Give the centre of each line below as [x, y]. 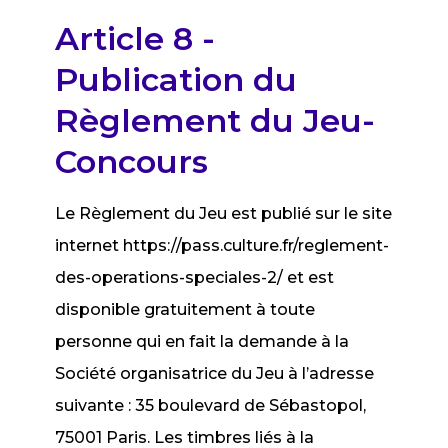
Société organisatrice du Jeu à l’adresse [215, 373]
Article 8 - [135, 38]
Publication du [176, 79]
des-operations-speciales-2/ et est [195, 277]
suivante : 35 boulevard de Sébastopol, [211, 405]
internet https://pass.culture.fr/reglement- [222, 245]
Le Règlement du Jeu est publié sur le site [224, 213]
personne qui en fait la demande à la [202, 341]
